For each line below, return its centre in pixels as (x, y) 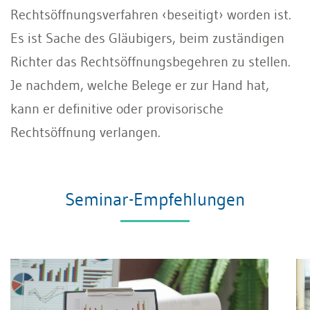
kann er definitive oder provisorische (117, 108)
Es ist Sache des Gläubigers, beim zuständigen (147, 38)
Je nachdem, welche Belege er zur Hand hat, (140, 85)
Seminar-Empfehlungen (155, 199)
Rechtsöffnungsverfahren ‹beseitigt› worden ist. (151, 14)
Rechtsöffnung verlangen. (85, 132)
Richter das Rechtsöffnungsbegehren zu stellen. (151, 61)
